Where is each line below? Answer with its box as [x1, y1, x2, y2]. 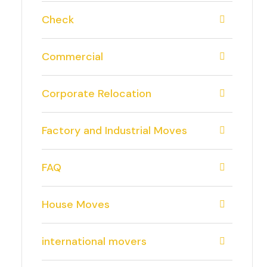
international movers [42, 234, 147, 249]
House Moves [42, 197, 110, 212]
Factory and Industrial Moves [42, 123, 187, 138]
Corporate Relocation [42, 86, 151, 101]
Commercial [42, 49, 103, 64]
